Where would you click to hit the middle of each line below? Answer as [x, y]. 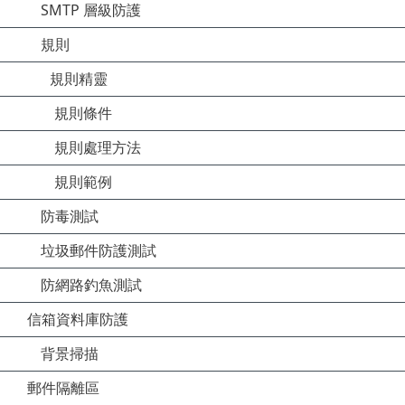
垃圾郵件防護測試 [99, 250]
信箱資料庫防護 [78, 319]
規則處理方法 [98, 147]
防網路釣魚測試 [91, 285]
